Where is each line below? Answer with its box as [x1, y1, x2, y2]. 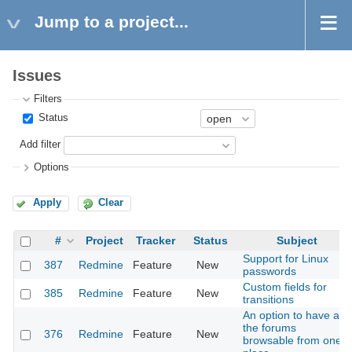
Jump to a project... [35, 13, 189, 31]
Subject [277, 234, 317, 247]
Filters [34, 93, 63, 105]
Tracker [136, 234, 175, 247]
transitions [243, 293, 294, 306]
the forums [243, 321, 296, 335]
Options [34, 161, 70, 173]
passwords [243, 265, 296, 278]
